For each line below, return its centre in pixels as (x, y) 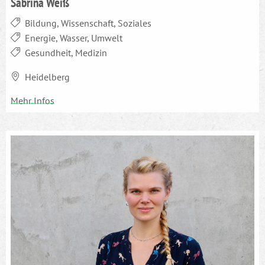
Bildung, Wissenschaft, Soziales (88, 23)
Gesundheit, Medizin (66, 52)
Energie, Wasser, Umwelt (74, 38)
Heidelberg (47, 77)
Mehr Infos (33, 100)
